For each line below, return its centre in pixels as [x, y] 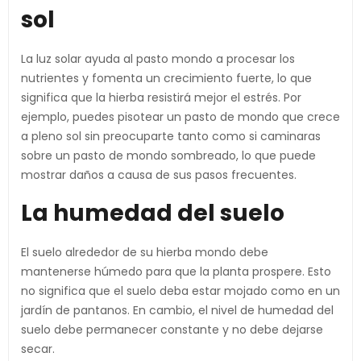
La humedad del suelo [153, 213]
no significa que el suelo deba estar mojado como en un [180, 291]
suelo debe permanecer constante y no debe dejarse [172, 330]
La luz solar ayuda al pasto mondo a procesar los [158, 59]
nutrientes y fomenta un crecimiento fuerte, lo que [166, 78]
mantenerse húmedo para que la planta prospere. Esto [176, 272]
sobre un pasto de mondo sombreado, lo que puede [168, 156]
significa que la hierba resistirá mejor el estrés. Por [161, 98]
